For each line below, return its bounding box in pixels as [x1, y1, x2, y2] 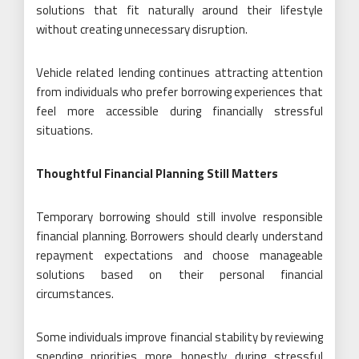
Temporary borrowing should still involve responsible [36, 208, 323, 226]
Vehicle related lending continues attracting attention [36, 63, 323, 82]
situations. [36, 121, 93, 139]
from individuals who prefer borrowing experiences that [36, 83, 323, 101]
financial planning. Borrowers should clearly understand [36, 227, 323, 245]
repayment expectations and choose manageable [36, 246, 323, 264]
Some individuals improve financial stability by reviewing [36, 328, 323, 346]
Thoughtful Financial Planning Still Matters [36, 164, 278, 183]
